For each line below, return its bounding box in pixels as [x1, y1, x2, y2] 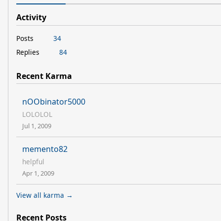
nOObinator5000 [22, 96, 85, 108]
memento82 [22, 144, 68, 155]
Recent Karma [16, 70, 72, 81]
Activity [16, 12, 46, 23]
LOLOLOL [22, 110, 52, 119]
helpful [22, 157, 44, 167]
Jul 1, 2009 [22, 121, 51, 131]
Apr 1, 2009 [22, 169, 54, 178]
